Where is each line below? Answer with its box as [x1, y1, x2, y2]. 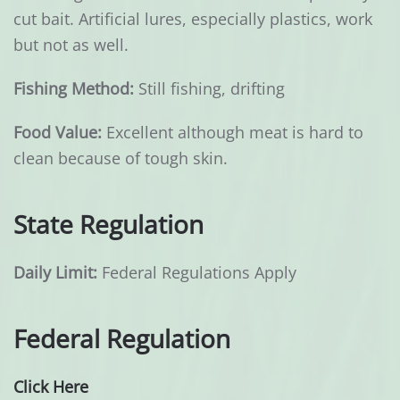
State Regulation [13, 207, 204, 242]
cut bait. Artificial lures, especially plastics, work [13, 8, 372, 30]
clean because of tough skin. [13, 147, 228, 170]
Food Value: [13, 121, 102, 144]
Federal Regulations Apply [97, 262, 296, 284]
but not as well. [13, 34, 129, 56]
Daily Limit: [13, 262, 97, 284]
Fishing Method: [13, 78, 134, 100]
